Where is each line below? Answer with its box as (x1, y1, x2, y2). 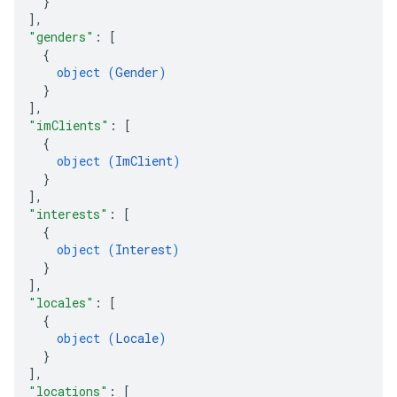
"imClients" (28, 117, 109, 134)
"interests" (28, 206, 108, 222)
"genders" (28, 28, 94, 45)
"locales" (28, 294, 94, 311)
